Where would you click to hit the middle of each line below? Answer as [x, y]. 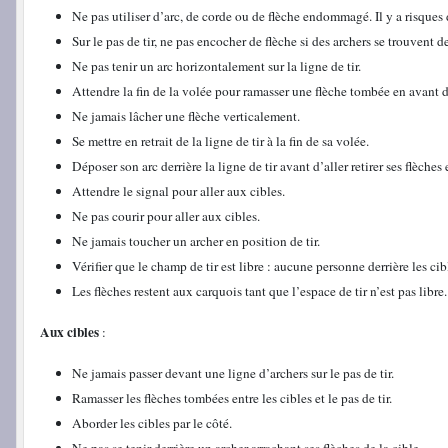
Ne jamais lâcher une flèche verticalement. [186, 115]
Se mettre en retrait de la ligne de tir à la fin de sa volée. [220, 140]
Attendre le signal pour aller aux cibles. [178, 190]
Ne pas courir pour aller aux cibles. [166, 215]
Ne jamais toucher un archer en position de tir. [196, 240]
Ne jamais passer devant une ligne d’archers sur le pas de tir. [233, 372]
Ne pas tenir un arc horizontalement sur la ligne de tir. [216, 65]
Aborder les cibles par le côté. [152, 422]
